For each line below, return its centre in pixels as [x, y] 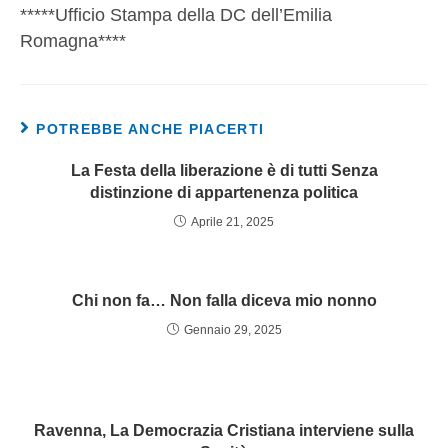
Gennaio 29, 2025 [232, 330]
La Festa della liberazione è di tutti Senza [224, 171]
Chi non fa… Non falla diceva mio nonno [224, 301]
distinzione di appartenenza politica [224, 193]
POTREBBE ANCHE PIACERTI [150, 129]
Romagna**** [73, 41]
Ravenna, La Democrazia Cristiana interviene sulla [224, 431]
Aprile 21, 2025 [232, 222]
